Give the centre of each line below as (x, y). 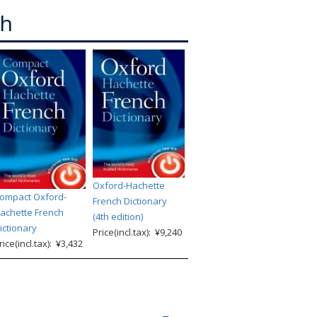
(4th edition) (118, 217)
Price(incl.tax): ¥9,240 (137, 232)
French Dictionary (130, 201)
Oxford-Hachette (129, 185)
